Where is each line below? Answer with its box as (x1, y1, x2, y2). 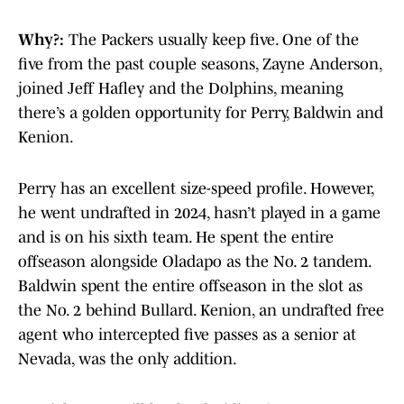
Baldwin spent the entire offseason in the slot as (18, 277, 363, 296)
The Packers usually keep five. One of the (69, 31, 359, 50)
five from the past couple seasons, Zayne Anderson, (18, 55, 381, 74)
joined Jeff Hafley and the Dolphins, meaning (18, 79, 344, 98)
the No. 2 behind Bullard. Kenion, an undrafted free (18, 301, 384, 320)
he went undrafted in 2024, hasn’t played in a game (18, 204, 381, 223)
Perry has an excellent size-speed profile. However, (18, 179, 373, 198)
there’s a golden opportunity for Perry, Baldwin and (18, 104, 383, 123)
